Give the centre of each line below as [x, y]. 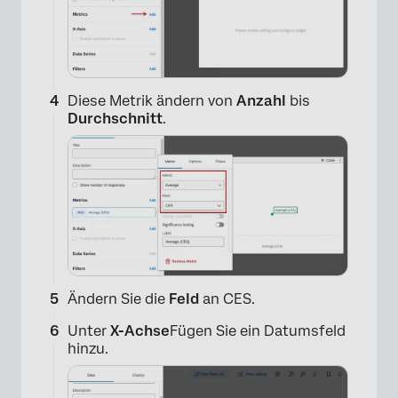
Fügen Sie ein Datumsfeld [258, 331]
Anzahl [261, 101]
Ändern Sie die [118, 299]
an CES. [227, 299]
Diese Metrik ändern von [152, 101]
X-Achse [140, 331]
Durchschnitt [115, 119]
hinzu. [88, 349]
